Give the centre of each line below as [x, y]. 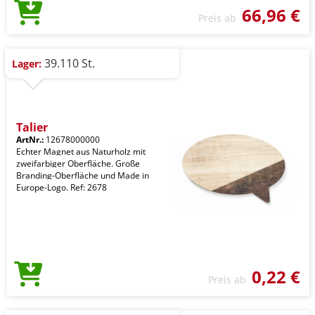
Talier [32, 127]
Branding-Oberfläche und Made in [83, 175]
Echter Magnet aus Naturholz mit [81, 152]
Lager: [27, 64]
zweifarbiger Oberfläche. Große [78, 163]
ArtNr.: [30, 140]
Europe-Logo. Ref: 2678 [62, 187]
